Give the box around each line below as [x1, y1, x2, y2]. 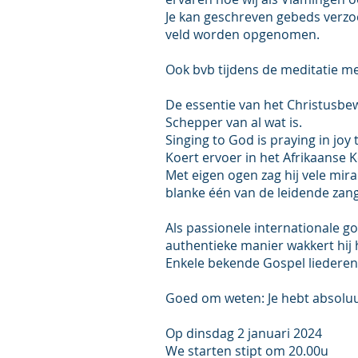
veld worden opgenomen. [165, 26, 320, 43]
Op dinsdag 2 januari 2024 [165, 324, 322, 342]
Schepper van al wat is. [165, 113, 302, 131]
